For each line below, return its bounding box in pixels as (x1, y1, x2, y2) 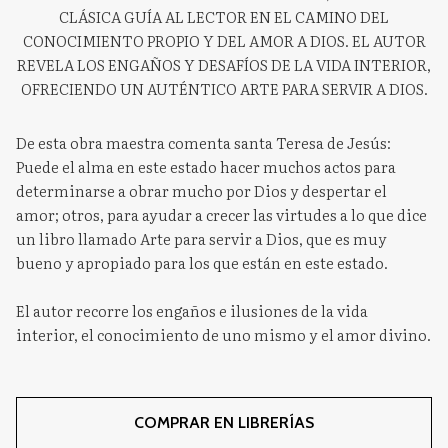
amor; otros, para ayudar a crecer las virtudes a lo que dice (16, 202, 427, 226)
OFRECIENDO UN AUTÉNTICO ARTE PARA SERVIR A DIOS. (20, 76, 428, 100)
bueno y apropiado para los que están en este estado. (16, 250, 388, 274)
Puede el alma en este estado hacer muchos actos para (16, 154, 396, 178)
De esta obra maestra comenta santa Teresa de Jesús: (16, 130, 391, 154)
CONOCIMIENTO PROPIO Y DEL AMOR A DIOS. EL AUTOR (22, 28, 426, 52)
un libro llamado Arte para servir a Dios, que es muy (16, 226, 387, 250)
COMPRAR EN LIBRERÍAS (134, 412, 314, 432)
